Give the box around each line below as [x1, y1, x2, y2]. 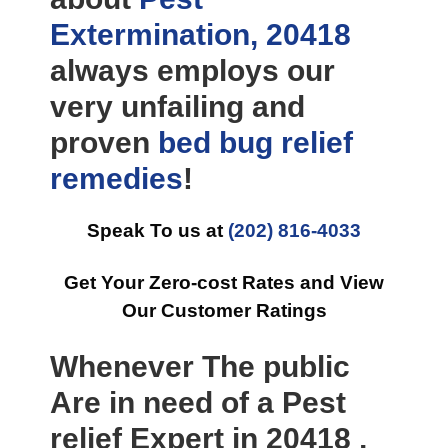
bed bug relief [158, 126, 353, 159]
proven [50, 126, 158, 159]
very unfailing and [50, 90, 305, 123]
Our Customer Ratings [121, 300, 327, 321]
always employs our [50, 54, 335, 87]
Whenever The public [50, 350, 350, 383]
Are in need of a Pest [50, 386, 346, 419]
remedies [50, 162, 183, 195]
